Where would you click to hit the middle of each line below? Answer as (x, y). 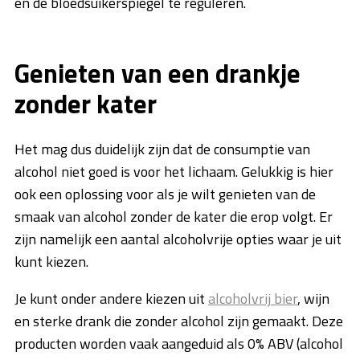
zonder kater (86, 104)
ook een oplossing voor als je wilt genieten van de (165, 194)
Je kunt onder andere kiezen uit (111, 299)
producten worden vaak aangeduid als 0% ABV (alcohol (179, 344)
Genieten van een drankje (157, 74)
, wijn (313, 299)
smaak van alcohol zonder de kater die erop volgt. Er (174, 217)
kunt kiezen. (53, 262)
